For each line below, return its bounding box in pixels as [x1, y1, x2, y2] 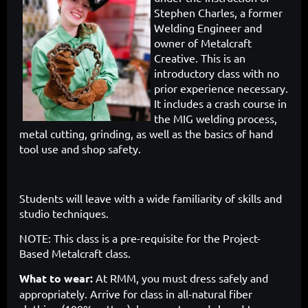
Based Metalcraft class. [19, 246, 131, 261]
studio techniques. [19, 206, 109, 221]
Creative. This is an [154, 51, 245, 65]
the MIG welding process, [154, 111, 277, 126]
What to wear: [19, 271, 96, 286]
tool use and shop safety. [19, 142, 141, 156]
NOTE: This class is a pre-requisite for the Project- [19, 231, 261, 245]
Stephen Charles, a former [154, 5, 283, 20]
